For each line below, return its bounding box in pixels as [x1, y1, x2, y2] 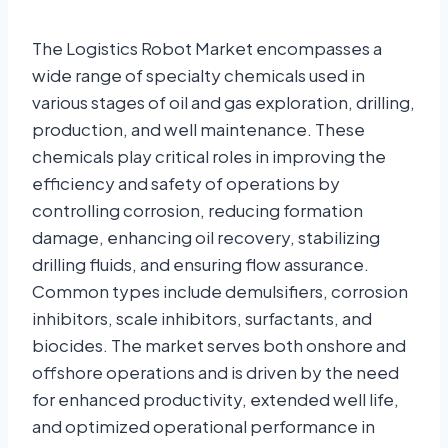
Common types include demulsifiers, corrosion [32, 280, 408, 303]
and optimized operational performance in [32, 415, 375, 438]
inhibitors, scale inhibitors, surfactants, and [32, 307, 372, 330]
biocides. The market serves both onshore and [32, 334, 406, 357]
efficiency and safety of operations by [32, 172, 340, 195]
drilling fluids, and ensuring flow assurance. [32, 253, 369, 276]
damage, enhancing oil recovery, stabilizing [32, 226, 380, 249]
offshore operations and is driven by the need [32, 361, 399, 384]
